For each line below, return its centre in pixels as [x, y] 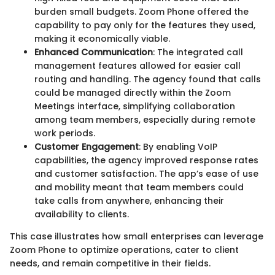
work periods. [65, 133]
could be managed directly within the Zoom [133, 92]
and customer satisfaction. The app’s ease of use [146, 173]
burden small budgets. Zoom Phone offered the [141, 11]
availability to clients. [82, 214]
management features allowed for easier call [137, 65]
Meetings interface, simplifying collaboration [135, 106]
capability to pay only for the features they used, [145, 25]
